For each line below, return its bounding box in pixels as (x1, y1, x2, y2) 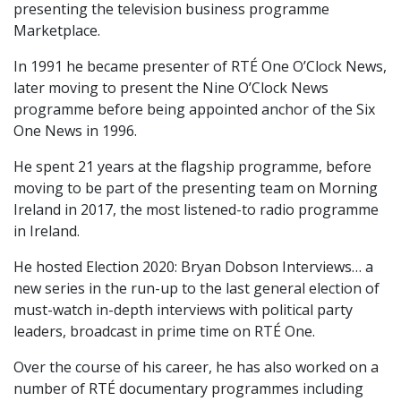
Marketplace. (13, 21, 100, 41)
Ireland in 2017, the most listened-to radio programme (13, 200, 379, 220)
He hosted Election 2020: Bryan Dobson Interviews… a (13, 257, 373, 277)
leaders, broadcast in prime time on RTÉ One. (13, 321, 315, 342)
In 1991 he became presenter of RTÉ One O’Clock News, (13, 56, 387, 77)
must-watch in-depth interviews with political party (13, 300, 353, 320)
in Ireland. (13, 221, 80, 242)
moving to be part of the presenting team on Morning (13, 178, 378, 199)
